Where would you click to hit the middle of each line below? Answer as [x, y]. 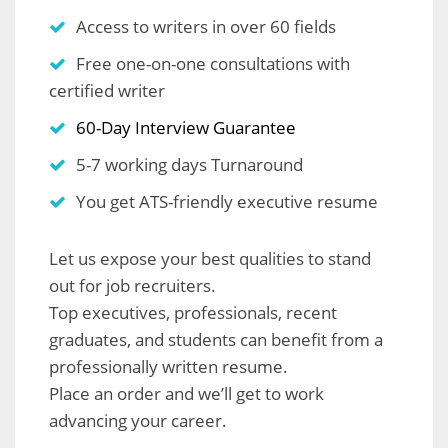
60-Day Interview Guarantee [186, 127]
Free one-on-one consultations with [213, 63]
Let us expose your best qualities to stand [210, 258]
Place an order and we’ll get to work [186, 393]
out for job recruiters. [132, 285]
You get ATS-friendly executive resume [227, 201]
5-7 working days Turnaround [189, 164]
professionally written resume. [168, 366]
